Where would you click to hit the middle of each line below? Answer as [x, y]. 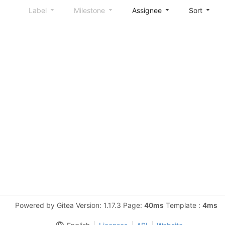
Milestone [90, 10]
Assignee [148, 10]
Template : [183, 205]
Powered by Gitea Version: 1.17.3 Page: [79, 205]
